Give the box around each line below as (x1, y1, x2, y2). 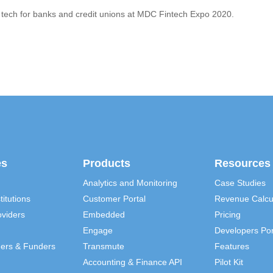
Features (214, 241, 249, 251)
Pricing (214, 209, 241, 219)
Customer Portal (83, 193, 146, 204)
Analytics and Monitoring (83, 177, 178, 188)
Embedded (83, 209, 126, 219)
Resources (214, 157, 271, 169)
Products (83, 157, 131, 169)
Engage (83, 225, 113, 235)
